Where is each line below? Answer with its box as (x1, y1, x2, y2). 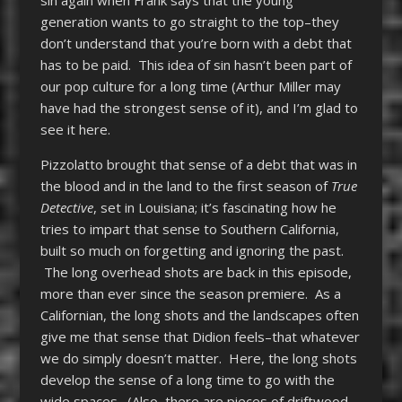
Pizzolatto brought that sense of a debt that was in (39, 154, 357, 173)
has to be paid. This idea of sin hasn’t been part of (39, 55, 352, 74)
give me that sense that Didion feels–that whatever (39, 327, 360, 345)
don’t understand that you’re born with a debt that (39, 33, 352, 52)
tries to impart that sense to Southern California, (39, 219, 339, 238)
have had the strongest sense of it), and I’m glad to (39, 98, 358, 117)
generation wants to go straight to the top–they (39, 12, 339, 31)
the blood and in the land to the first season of (39, 176, 331, 195)
